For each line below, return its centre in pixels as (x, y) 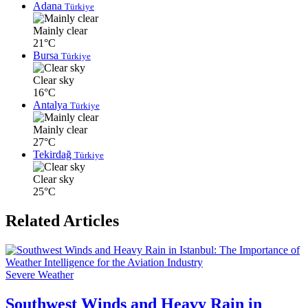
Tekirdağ (54, 155)
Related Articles (62, 221)
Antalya (52, 105)
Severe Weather (40, 275)
